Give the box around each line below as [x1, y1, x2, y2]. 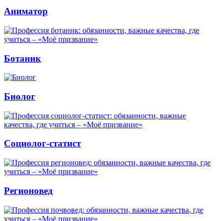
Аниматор [4, 6, 48, 17]
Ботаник [4, 53, 41, 64]
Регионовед [4, 185, 53, 196]
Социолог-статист [4, 138, 81, 149]
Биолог [4, 91, 36, 102]
